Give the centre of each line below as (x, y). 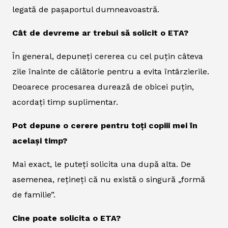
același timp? (40, 141)
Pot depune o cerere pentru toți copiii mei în (105, 126)
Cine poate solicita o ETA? (66, 218)
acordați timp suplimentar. (65, 102)
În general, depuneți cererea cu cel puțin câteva (108, 56)
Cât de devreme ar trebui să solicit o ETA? (100, 33)
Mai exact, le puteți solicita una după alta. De (102, 164)
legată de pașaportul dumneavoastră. (86, 10)
